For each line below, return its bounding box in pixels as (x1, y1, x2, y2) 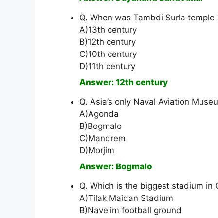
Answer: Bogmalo (79, 162, 152, 172)
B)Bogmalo (79, 121, 122, 131)
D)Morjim (79, 145, 114, 156)
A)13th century (79, 25, 137, 35)
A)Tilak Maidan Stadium (79, 193, 173, 203)
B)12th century (79, 37, 136, 47)
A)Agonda (79, 109, 119, 119)
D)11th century (79, 61, 135, 72)
